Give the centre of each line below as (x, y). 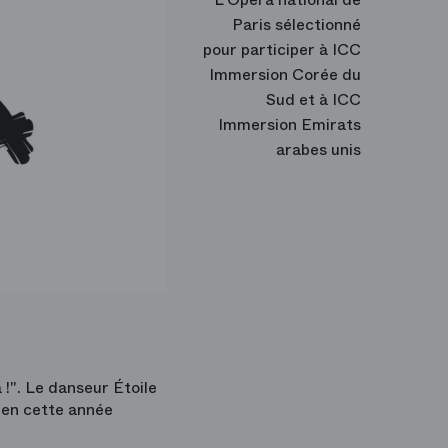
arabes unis (318, 149)
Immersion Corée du (285, 74)
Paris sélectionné (296, 24)
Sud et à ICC (313, 99)
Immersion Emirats (289, 124)
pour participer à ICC (282, 49)
